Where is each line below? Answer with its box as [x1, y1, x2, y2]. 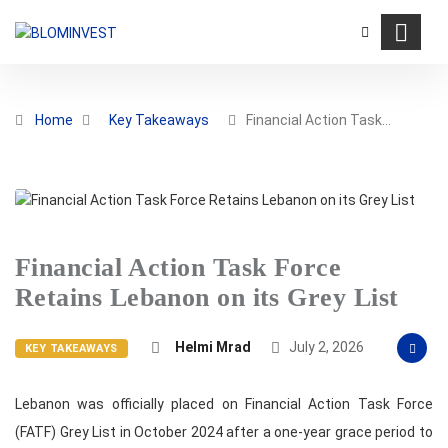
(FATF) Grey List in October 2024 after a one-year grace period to [15, 424, 433, 441]
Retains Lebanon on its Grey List [15, 283, 399, 313]
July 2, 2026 [285, 339, 364, 356]
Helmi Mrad [174, 339, 251, 356]
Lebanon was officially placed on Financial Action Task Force [15, 396, 433, 413]
